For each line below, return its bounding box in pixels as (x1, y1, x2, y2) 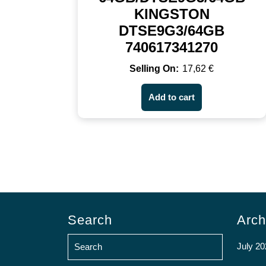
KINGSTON (134, 6, 210, 23)
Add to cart (148, 92, 195, 103)
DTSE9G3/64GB (119, 23, 225, 39)
